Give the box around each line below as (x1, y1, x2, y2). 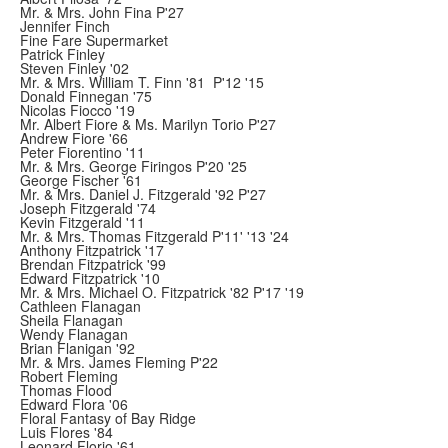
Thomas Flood (20, 380, 112, 400)
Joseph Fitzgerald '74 (20, 198, 156, 218)
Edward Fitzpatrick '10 (20, 268, 160, 288)
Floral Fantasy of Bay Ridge (20, 408, 196, 428)
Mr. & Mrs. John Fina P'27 (20, 2, 184, 22)
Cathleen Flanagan (20, 296, 141, 316)
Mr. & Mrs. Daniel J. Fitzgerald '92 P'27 (20, 184, 266, 204)
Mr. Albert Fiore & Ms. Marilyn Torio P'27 (20, 114, 276, 134)
